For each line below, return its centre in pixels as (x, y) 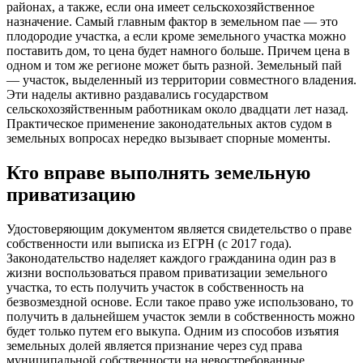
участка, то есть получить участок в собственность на (155, 287)
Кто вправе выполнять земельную (158, 173)
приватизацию (71, 195)
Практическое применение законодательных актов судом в (169, 124)
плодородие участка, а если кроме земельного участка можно (176, 36)
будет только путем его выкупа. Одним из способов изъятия (173, 331)
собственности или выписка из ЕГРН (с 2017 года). (149, 243)
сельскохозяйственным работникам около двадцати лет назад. (177, 109)
